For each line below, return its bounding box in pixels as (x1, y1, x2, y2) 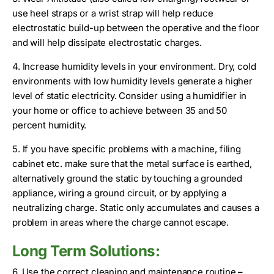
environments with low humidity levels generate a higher (12, 75, 253, 87)
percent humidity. (12, 119, 87, 131)
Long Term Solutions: (12, 241, 160, 260)
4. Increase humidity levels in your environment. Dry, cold (12, 60, 256, 72)
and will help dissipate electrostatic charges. (12, 36, 202, 48)
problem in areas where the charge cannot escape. (12, 216, 229, 228)
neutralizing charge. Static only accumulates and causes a (12, 201, 259, 213)
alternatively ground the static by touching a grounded (12, 172, 243, 184)
